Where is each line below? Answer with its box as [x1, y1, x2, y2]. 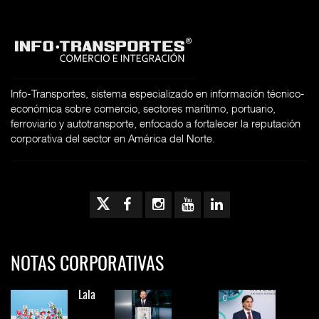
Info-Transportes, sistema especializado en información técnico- [11, 87, 305, 100]
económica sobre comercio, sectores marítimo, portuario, [11, 102, 276, 115]
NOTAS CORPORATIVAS [11, 255, 164, 274]
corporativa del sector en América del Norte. [11, 132, 215, 145]
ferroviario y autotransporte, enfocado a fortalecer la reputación [11, 117, 300, 130]
